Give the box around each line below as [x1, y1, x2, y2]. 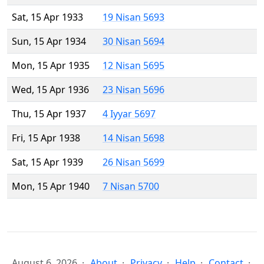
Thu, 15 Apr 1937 [12, 107, 86, 121]
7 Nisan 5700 [103, 180, 159, 193]
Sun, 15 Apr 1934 [12, 35, 86, 48]
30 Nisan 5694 [103, 35, 164, 48]
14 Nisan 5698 [103, 131, 164, 145]
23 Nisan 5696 [103, 83, 164, 97]
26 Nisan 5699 [103, 156, 164, 169]
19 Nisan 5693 [103, 11, 164, 24]
